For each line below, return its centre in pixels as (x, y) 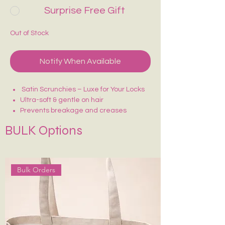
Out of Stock (29, 33)
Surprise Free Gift (85, 11)
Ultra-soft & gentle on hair (62, 100)
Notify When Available (80, 62)
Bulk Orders (36, 170)
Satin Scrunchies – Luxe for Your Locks (83, 90)
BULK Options (44, 131)
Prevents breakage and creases (73, 111)
